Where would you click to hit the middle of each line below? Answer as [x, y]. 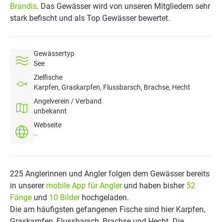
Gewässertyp [54, 54]
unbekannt [50, 111]
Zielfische [48, 77]
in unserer [28, 186]
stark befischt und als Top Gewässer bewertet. [90, 18]
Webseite [48, 125]
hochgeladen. [104, 197]
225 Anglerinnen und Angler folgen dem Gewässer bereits [110, 174]
